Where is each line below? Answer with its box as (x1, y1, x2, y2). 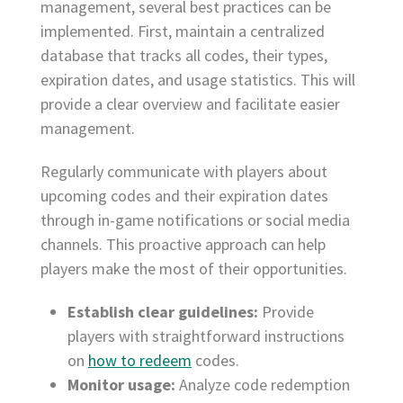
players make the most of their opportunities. (40, 258, 347, 280)
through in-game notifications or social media (40, 210, 350, 231)
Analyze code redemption (175, 374, 350, 396)
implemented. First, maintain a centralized (40, 21, 325, 42)
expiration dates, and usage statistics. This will (40, 69, 355, 91)
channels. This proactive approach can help (40, 234, 326, 255)
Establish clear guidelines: (67, 301, 258, 323)
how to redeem (88, 350, 192, 372)
